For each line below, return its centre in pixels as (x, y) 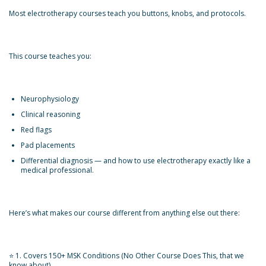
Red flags (36, 130)
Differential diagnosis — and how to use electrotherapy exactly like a (136, 161)
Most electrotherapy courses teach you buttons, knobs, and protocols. (127, 13)
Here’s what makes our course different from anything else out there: (124, 213)
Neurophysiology (50, 99)
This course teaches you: (50, 56)
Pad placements (48, 145)
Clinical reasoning (50, 114)
